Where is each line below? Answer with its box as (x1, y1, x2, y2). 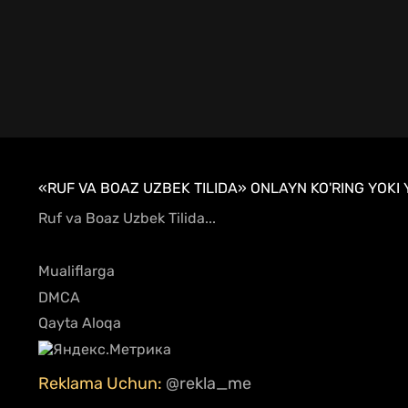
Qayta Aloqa (38, 314, 121, 332)
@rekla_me (166, 372, 255, 393)
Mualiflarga (38, 262, 115, 280)
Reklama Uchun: (38, 372, 166, 393)
